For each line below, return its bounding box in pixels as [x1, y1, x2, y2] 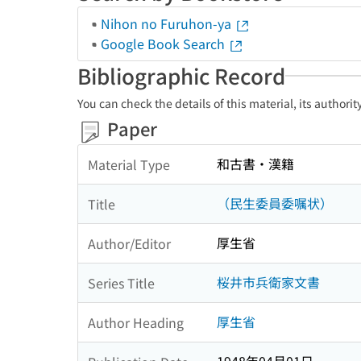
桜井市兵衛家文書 [217, 272, 320, 293]
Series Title [88, 272, 155, 293]
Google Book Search [101, 34, 228, 53]
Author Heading [88, 312, 184, 332]
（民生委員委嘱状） [217, 193, 333, 214]
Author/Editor [88, 233, 171, 253]
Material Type [88, 154, 170, 174]
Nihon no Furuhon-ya [101, 14, 234, 33]
